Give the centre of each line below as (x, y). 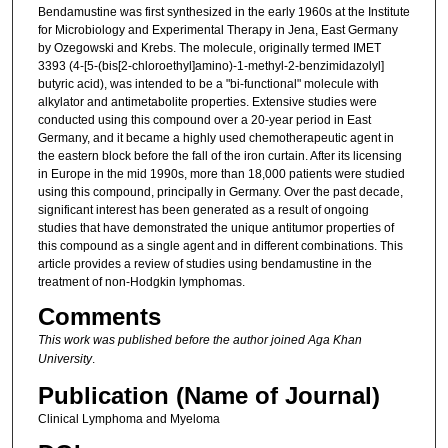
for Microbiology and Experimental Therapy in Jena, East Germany (217, 29)
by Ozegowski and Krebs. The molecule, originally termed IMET (209, 47)
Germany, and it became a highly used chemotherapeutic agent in (215, 137)
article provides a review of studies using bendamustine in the (204, 263)
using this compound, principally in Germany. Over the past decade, (220, 191)
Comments (99, 317)
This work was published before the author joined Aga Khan (199, 340)
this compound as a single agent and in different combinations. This (220, 245)
